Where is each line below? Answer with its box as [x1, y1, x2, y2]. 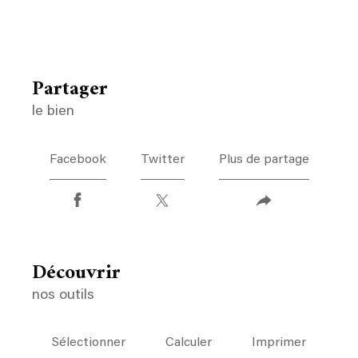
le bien [32, 105, 74, 119]
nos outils [32, 288, 94, 303]
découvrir [46, 255, 121, 291]
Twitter [140, 153, 185, 166]
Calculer [165, 336, 212, 349]
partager [44, 72, 108, 107]
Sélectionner [52, 336, 125, 349]
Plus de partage [218, 153, 309, 166]
